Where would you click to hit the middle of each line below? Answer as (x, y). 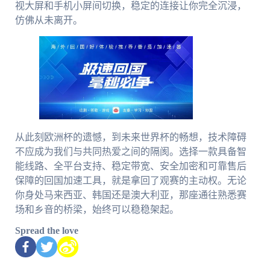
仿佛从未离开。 (49, 20)
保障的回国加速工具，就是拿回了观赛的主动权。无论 (130, 181)
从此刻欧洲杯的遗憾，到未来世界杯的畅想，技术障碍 (130, 137)
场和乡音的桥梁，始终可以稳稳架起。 (97, 210)
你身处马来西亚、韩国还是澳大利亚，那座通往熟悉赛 (130, 195)
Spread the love (46, 231)
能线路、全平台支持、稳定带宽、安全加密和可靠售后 (130, 166)
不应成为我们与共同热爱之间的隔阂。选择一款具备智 (130, 152)
